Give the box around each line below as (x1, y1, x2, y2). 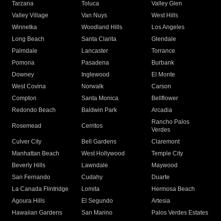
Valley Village (12, 12, 48, 19)
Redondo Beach (12, 107, 56, 114)
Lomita (81, 185, 100, 193)
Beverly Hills (12, 162, 45, 169)
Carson (151, 83, 171, 90)
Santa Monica (81, 95, 119, 102)
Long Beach (12, 36, 44, 43)
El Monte (151, 71, 175, 78)
